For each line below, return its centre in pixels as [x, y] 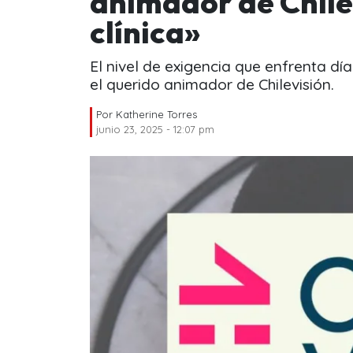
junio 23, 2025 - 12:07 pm [155, 129]
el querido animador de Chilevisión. [212, 84]
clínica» [145, 32]
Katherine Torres [156, 114]
